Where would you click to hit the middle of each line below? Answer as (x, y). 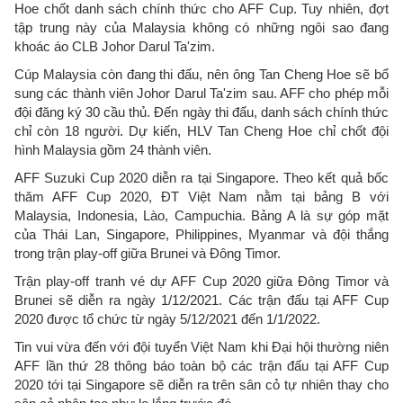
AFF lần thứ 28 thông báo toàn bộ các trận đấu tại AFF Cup (201, 365)
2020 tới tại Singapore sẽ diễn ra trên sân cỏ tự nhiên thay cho (201, 384)
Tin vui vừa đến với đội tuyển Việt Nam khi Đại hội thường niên (201, 346)
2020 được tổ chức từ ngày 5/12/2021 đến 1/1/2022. (167, 318)
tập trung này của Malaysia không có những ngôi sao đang (201, 27)
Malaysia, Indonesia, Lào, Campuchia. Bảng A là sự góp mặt (201, 215)
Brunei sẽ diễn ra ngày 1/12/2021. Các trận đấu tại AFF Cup (201, 300)
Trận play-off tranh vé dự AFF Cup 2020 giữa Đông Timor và (201, 281)
